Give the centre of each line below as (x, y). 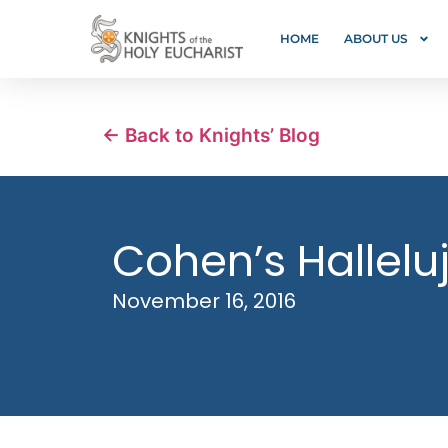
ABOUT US (376, 38)
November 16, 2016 (204, 301)
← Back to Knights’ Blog (211, 135)
